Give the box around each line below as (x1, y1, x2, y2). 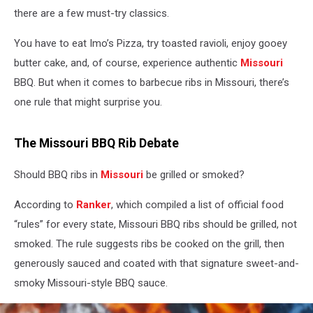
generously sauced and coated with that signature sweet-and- (14, 256, 299, 270)
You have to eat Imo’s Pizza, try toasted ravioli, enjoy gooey (14, 36, 287, 50)
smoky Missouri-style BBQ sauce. (14, 276, 168, 289)
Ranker (76, 198, 111, 211)
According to (14, 198, 76, 211)
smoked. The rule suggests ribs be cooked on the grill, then (14, 237, 284, 250)
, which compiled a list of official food (111, 198, 284, 211)
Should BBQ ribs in (14, 168, 101, 181)
